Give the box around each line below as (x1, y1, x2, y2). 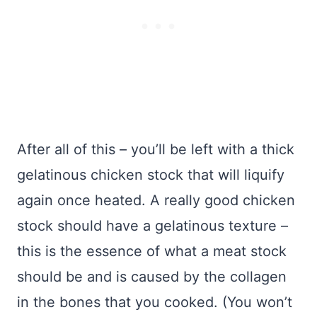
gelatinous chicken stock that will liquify (17, 166, 284, 184)
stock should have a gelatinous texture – (17, 217, 288, 235)
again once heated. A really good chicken (17, 192, 295, 209)
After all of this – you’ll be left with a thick (17, 141, 294, 158)
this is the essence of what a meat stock (17, 243, 287, 260)
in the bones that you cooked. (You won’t (17, 294, 292, 311)
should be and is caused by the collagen (17, 268, 287, 286)
